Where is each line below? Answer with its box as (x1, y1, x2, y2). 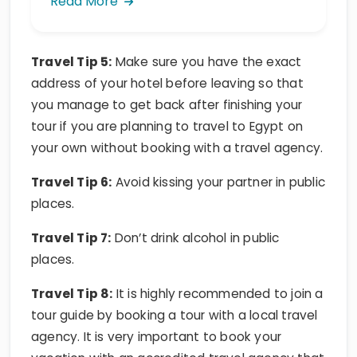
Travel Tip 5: (31, 25, 112, 43)
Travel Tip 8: (31, 257, 113, 275)
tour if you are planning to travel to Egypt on (31, 90, 304, 108)
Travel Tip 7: (31, 202, 112, 219)
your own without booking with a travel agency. (31, 112, 324, 129)
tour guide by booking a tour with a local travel (31, 279, 318, 296)
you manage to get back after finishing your (31, 69, 303, 86)
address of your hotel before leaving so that (31, 47, 304, 65)
